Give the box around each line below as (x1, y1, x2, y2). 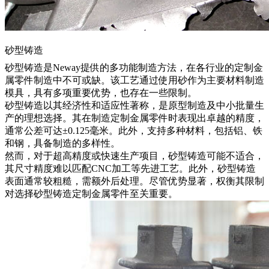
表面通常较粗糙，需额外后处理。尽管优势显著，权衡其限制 (5, 176, 264, 187)
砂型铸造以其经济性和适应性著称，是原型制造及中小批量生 (5, 100, 264, 111)
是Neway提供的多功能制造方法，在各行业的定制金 (43, 62, 263, 73)
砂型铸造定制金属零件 (34, 189, 130, 199)
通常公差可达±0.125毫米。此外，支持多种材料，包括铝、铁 (5, 125, 262, 136)
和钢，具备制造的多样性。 (5, 138, 120, 149)
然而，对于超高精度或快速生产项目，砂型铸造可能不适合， (5, 151, 264, 162)
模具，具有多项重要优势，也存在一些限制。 (5, 88, 197, 98)
